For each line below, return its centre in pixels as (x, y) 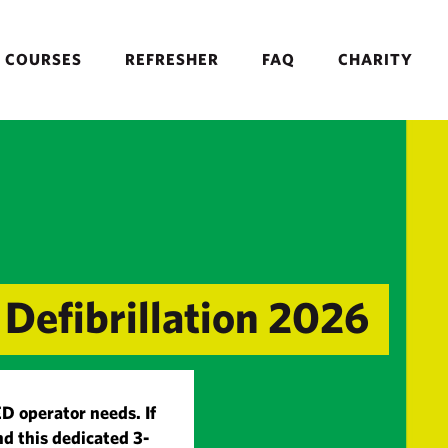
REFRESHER (171, 58)
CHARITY (375, 58)
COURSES (43, 58)
